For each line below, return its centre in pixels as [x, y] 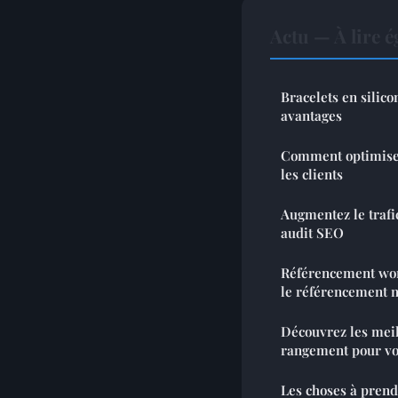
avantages [311, 115]
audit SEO [312, 232]
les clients [312, 174]
